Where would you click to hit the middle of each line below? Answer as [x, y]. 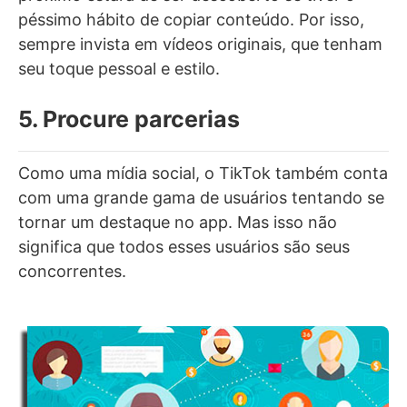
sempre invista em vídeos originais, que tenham [200, 44]
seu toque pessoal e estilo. [119, 68]
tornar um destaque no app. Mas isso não [178, 222]
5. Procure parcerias [129, 119]
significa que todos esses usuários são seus [184, 246]
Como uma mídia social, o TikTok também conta [203, 173]
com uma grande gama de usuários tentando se [201, 197]
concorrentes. [72, 271]
